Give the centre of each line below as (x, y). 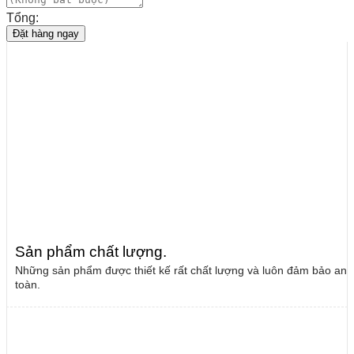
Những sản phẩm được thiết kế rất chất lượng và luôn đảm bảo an (181, 270)
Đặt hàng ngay (46, 33)
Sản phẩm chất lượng (89, 251)
